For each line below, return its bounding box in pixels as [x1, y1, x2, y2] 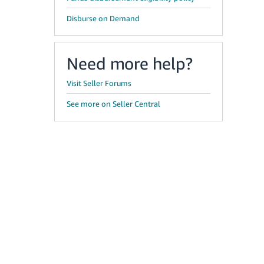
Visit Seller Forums [67, 78, 131, 88]
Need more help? [67, 54, 193, 73]
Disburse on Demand [67, 14, 140, 23]
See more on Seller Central [67, 99, 160, 108]
